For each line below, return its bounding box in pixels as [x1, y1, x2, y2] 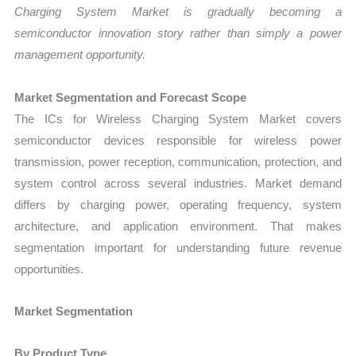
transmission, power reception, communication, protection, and [14, 154, 342, 168]
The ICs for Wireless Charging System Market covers [14, 111, 342, 126]
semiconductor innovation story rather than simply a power [14, 26, 342, 41]
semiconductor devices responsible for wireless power [14, 133, 342, 147]
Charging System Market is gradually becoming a [14, 5, 342, 19]
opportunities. [14, 261, 84, 276]
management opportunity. [14, 48, 146, 62]
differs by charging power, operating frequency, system [14, 197, 342, 211]
